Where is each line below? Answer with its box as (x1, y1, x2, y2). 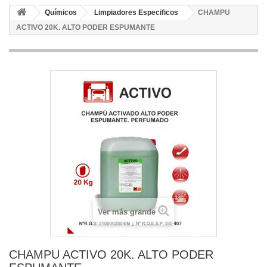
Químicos (45, 8, 77, 17)
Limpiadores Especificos (94, 8, 178, 17)
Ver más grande (98, 207, 156, 216)
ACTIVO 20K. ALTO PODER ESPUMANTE (16, 23, 155, 32)
